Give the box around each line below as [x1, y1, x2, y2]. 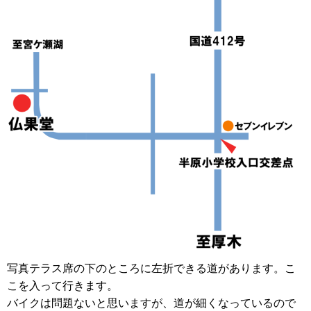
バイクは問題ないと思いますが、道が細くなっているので [7, 296, 296, 309]
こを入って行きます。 [7, 279, 118, 292]
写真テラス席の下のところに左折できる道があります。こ [7, 262, 296, 274]
